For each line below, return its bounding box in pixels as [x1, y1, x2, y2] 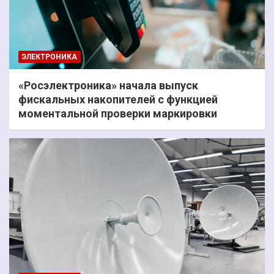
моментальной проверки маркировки [18, 106, 217, 120]
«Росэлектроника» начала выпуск [18, 78, 198, 92]
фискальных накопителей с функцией [18, 92, 218, 106]
